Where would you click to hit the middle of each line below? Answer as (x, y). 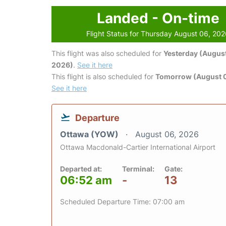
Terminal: (138, 169)
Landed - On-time (158, 18)
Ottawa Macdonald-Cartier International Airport (138, 147)
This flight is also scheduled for (103, 76)
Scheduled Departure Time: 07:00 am (122, 202)
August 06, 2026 (167, 134)
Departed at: (81, 169)
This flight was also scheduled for (107, 53)
